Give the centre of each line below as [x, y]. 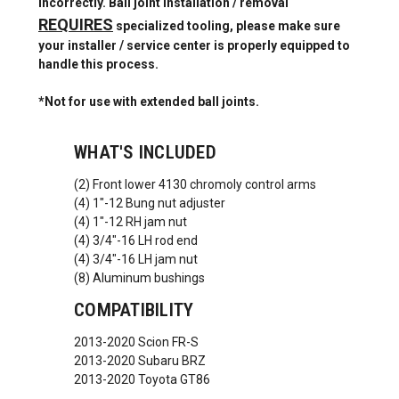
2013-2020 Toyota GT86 [142, 379]
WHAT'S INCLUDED [145, 152]
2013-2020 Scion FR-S [136, 342]
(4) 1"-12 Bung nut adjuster [150, 203]
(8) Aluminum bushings [139, 277]
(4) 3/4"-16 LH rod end [136, 240]
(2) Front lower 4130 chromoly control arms [195, 184]
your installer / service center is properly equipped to [194, 45]
